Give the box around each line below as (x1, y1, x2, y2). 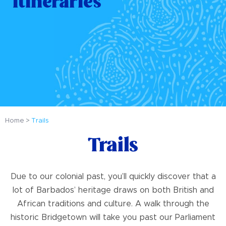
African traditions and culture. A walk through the (17, 200, 209, 208)
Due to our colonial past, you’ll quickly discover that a (10, 173, 216, 181)
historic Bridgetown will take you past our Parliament (11, 213, 215, 222)
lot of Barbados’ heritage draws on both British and (12, 186, 214, 195)
